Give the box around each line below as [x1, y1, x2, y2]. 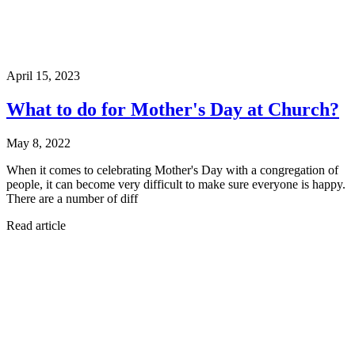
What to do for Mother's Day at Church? [6, 98, 339, 120]
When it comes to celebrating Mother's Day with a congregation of [6, 162, 338, 177]
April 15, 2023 [6, 68, 80, 82]
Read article [6, 218, 66, 232]
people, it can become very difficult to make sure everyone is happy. [6, 177, 345, 191]
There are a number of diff [6, 191, 138, 205]
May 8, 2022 [6, 136, 71, 150]
